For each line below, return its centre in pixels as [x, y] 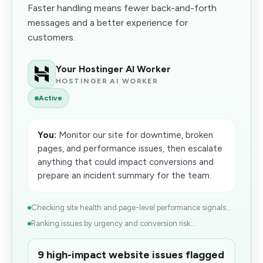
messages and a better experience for [108, 23]
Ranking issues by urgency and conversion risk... [113, 223]
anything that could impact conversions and [126, 162]
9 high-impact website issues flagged [131, 255]
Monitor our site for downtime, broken [135, 135]
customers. [51, 37]
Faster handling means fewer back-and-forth [122, 8]
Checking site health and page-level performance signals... [131, 208]
